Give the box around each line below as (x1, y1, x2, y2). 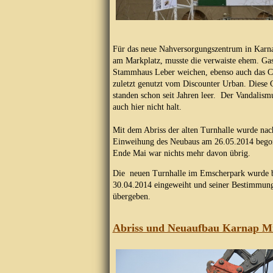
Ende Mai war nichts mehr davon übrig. (112, 149, 250, 158)
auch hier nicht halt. (112, 102, 182, 112)
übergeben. (112, 192, 155, 201)
